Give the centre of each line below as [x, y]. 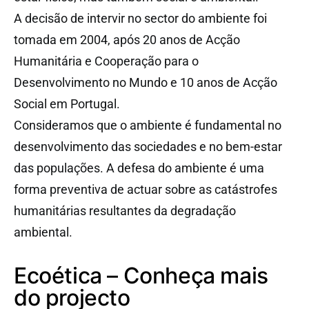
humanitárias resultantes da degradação [125, 210]
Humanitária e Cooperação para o [106, 61]
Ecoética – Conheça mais [141, 275]
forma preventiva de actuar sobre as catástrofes [146, 189]
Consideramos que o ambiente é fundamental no [148, 125]
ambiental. [43, 232]
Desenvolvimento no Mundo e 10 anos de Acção [146, 82]
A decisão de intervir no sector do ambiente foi [140, 18]
